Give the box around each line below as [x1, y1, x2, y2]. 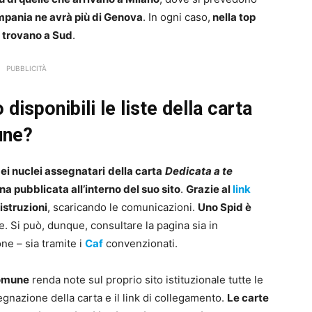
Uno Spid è [198, 201, 251, 214]
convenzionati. [106, 237, 178, 251]
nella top [210, 10, 256, 24]
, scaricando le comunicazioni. [47, 201, 198, 214]
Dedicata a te [165, 164, 233, 178]
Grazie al [186, 182, 233, 196]
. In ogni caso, [143, 10, 210, 24]
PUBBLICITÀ [6, 64, 47, 73]
